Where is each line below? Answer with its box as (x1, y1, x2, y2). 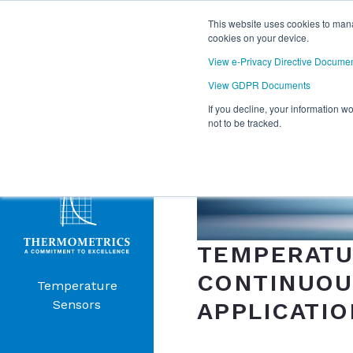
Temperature (36, 278, 117, 293)
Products (32, 116, 122, 138)
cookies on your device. (208, 31, 309, 44)
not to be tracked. (208, 116, 281, 129)
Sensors (53, 297, 102, 312)
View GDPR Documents (208, 78, 310, 91)
